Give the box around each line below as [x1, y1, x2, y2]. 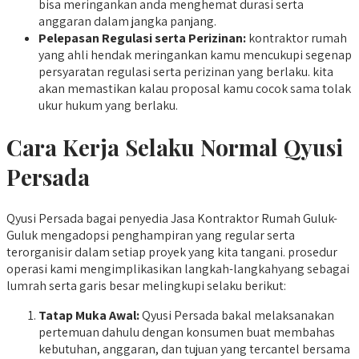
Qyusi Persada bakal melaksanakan [139, 307, 334, 325]
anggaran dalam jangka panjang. [38, 12, 216, 30]
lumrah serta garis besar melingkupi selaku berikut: [6, 277, 286, 295]
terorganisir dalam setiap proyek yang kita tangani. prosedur [6, 244, 337, 261]
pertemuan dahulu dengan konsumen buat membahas [38, 324, 335, 341]
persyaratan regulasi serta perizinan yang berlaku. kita [38, 63, 333, 80]
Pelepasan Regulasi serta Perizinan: [38, 29, 246, 46]
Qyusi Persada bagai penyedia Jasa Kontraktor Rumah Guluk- [6, 210, 337, 228]
